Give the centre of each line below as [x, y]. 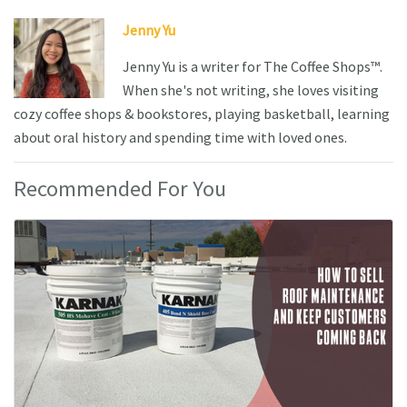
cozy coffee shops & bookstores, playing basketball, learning [202, 113]
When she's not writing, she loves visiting [251, 89]
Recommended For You [120, 188]
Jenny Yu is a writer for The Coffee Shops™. [253, 66]
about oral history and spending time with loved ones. [182, 137]
